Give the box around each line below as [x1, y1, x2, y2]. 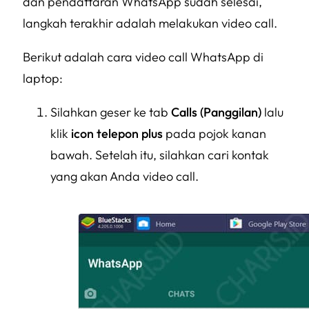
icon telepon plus [71, 126, 163, 142]
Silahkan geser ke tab [50, 104, 171, 121]
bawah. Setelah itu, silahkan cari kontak [50, 147, 269, 163]
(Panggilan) [200, 104, 261, 121]
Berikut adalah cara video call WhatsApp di [23, 49, 263, 66]
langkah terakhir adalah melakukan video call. [23, 15, 277, 32]
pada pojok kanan [163, 126, 266, 142]
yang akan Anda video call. [50, 168, 199, 185]
